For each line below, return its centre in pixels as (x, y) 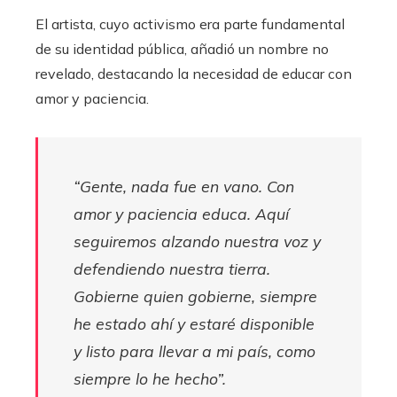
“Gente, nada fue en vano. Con (184, 186)
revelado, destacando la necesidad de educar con (194, 73)
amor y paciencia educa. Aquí (181, 213)
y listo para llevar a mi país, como (195, 350)
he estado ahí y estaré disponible (194, 323)
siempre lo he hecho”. (150, 378)
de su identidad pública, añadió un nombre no (182, 48)
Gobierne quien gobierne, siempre (195, 296)
